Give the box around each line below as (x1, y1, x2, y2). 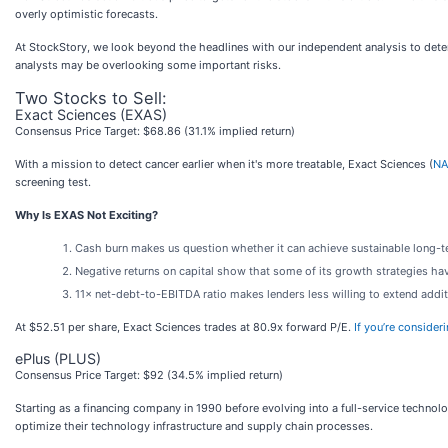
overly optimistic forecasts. (15, 7, 158, 21)
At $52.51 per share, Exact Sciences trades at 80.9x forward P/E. (15, 320, 354, 334)
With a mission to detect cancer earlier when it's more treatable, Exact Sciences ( (15, 157, 433, 171)
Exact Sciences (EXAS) (15, 106, 167, 123)
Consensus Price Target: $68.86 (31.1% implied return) (15, 124, 295, 138)
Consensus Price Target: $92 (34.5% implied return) (15, 368, 283, 382)
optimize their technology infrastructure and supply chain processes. (15, 419, 373, 433)
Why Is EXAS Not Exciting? (15, 208, 158, 222)
